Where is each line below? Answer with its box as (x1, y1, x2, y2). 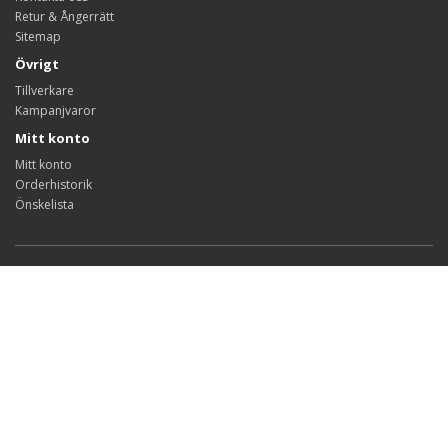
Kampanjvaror (15, 102, 96, 119)
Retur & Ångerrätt (15, 8, 114, 25)
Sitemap (15, 28, 61, 45)
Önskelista (15, 196, 74, 213)
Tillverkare (15, 82, 74, 99)
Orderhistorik (15, 176, 92, 193)
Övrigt (15, 55, 59, 73)
